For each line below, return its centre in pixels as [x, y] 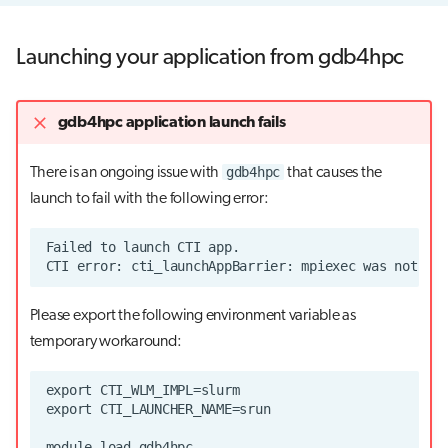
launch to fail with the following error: [149, 198]
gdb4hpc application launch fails [171, 122]
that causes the [333, 172]
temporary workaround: [105, 341]
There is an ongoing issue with [125, 172]
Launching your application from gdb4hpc [210, 59]
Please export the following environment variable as [192, 315]
